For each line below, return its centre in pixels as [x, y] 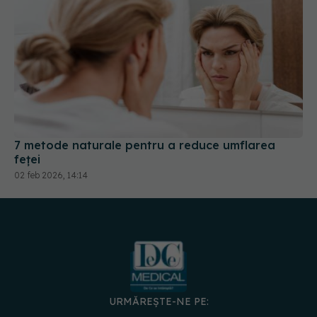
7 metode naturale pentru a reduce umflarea [145, 92]
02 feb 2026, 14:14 [51, 122]
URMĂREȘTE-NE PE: [158, 248]
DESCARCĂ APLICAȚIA [158, 293]
